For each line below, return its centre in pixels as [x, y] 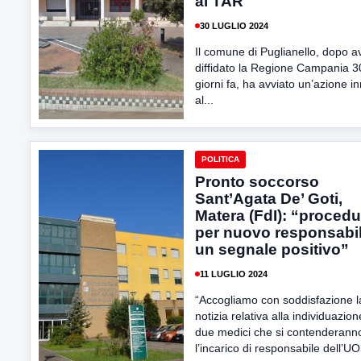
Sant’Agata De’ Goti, [269, 199]
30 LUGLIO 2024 [234, 25]
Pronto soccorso [257, 182]
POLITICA [220, 159]
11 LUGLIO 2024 [234, 274]
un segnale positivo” [272, 249]
